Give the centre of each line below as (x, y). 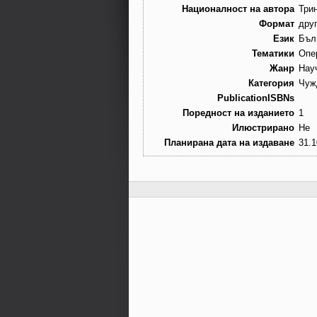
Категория (271, 83)
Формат (277, 24)
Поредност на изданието (238, 113)
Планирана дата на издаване (229, 143)
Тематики (273, 54)
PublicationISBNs (256, 98)
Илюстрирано (263, 128)
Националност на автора (238, 9)
